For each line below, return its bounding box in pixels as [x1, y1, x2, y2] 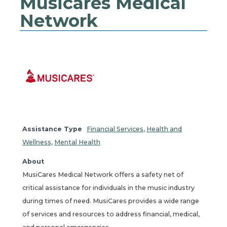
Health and [146, 125, 182, 133]
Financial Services [86, 125, 143, 133]
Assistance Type [22, 125, 82, 133]
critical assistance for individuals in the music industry [22, 183, 195, 192]
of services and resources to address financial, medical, [22, 210, 200, 218]
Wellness [22, 138, 51, 146]
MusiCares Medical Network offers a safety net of [22, 170, 183, 178]
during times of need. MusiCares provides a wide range [22, 197, 199, 205]
